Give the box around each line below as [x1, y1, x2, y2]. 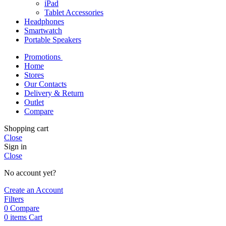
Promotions [24, 52, 63, 62]
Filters [4, 195, 24, 204]
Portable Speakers [24, 35, 81, 44]
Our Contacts [24, 80, 67, 89]
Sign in [4, 142, 27, 151]
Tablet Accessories [44, 8, 103, 17]
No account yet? [4, 168, 56, 178]
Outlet [24, 98, 44, 107]
